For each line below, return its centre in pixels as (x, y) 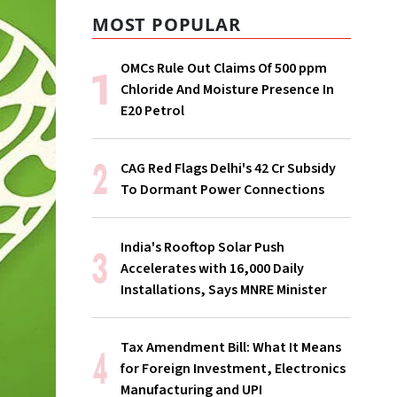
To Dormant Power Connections (222, 190)
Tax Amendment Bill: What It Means (231, 347)
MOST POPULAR (167, 24)
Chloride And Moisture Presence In (227, 90)
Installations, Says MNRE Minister (224, 290)
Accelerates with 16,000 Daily (212, 269)
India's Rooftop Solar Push (202, 247)
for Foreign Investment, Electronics (233, 369)
